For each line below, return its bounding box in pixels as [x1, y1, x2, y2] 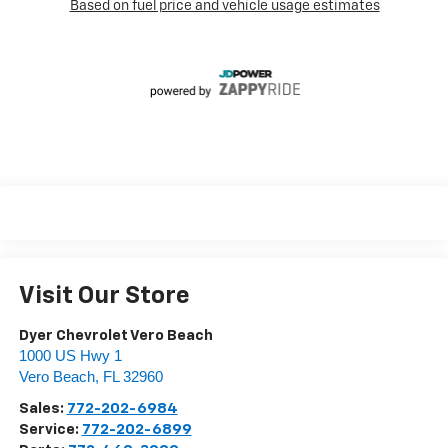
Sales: [18, 400, 67, 416]
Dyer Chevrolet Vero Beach [18, 327, 213, 343]
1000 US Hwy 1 [18, 347, 122, 364]
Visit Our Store [18, 283, 190, 308]
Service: [18, 421, 82, 437]
